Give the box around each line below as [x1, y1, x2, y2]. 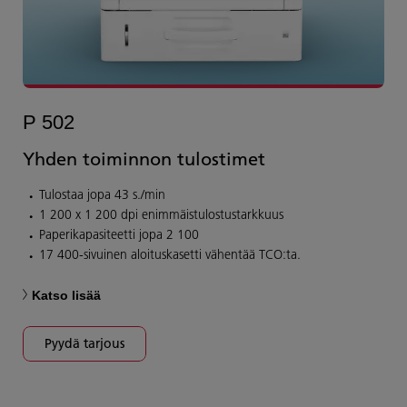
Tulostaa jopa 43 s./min [39, 186, 165, 203]
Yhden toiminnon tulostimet [23, 146, 265, 171]
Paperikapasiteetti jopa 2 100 [39, 226, 199, 243]
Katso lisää [32, 288, 101, 303]
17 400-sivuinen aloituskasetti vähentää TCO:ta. [39, 246, 301, 263]
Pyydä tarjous [45, 335, 124, 352]
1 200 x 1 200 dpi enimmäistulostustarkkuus [39, 206, 283, 223]
